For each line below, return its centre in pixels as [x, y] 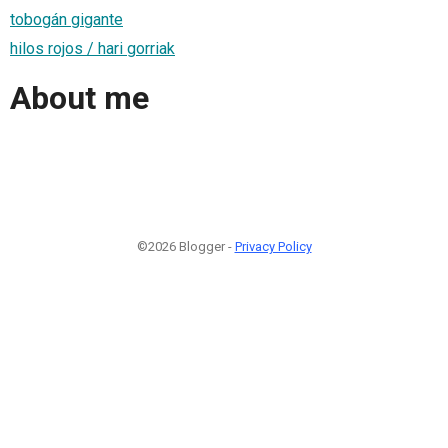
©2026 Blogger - [185, 246]
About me [79, 98]
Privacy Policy [273, 246]
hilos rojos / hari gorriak [92, 48]
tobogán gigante [66, 19]
